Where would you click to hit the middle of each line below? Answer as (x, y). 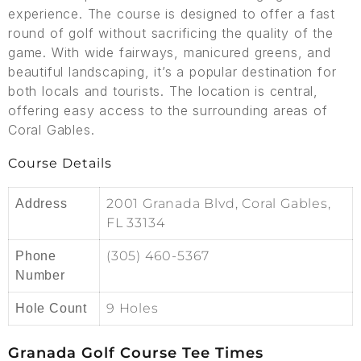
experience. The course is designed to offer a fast (172, 14)
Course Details (60, 163)
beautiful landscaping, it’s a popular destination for (172, 72)
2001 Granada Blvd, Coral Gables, (219, 203)
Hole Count (51, 308)
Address (41, 203)
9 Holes (133, 308)
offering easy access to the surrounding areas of (168, 110)
